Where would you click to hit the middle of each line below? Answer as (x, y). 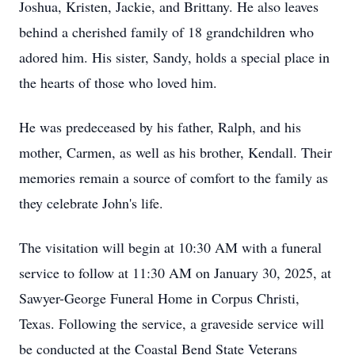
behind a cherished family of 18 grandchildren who (166, 32)
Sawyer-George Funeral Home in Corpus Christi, (159, 298)
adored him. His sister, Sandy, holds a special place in (174, 57)
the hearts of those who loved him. (118, 82)
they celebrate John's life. (91, 203)
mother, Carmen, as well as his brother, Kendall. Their (176, 152)
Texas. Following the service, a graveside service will (172, 323)
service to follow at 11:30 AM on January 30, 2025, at (175, 273)
